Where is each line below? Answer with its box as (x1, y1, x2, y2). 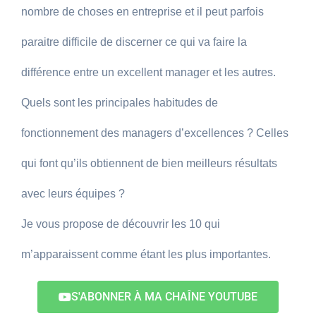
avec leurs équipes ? (21, 188, 128, 200)
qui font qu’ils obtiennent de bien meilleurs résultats (21, 157, 277, 169)
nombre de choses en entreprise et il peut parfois (21, 6, 264, 18)
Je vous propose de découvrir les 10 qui (21, 218, 220, 230)
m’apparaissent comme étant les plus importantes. (21, 248, 274, 260)
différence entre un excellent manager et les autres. (21, 66, 279, 78)
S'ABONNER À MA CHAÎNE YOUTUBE (71, 290, 257, 303)
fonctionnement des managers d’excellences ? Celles (21, 127, 288, 139)
